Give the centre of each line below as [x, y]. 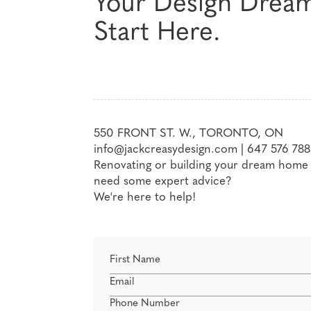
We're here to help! [145, 198]
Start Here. [157, 33]
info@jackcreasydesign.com [166, 150]
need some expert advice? [163, 182]
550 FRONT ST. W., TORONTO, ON [189, 134]
